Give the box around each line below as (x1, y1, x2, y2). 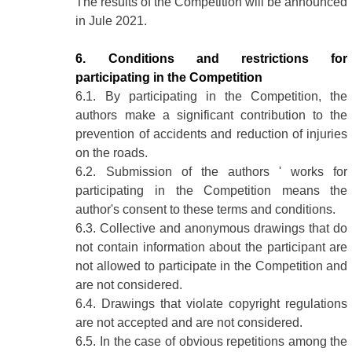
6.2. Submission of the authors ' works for (75, 165, 348, 179)
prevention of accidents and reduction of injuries (75, 127, 348, 141)
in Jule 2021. (75, 14, 148, 28)
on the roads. (75, 146, 148, 160)
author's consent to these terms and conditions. (75, 203, 336, 217)
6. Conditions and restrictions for (75, 52, 348, 66)
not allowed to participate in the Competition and (75, 259, 348, 273)
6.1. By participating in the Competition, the (75, 90, 348, 104)
